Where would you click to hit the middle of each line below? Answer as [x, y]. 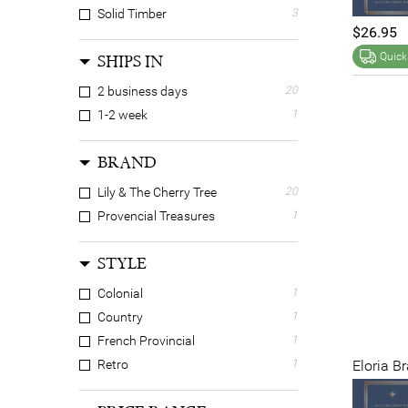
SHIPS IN [130, 61]
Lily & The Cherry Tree [157, 192]
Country [120, 317]
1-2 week [122, 115]
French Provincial [146, 341]
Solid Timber [132, 14]
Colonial [120, 293]
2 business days [143, 91]
